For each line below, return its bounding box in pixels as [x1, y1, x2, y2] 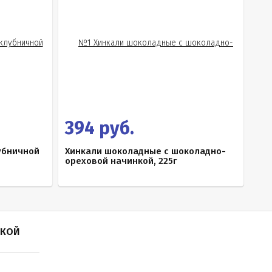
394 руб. [65, 117, 134, 139]
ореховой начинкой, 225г [65, 155, 177, 166]
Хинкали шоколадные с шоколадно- [65, 146, 226, 157]
